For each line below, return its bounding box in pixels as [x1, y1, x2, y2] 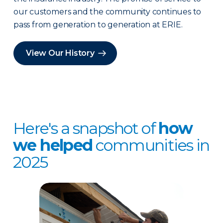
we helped [13, 135, 93, 155]
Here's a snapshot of [13, 118, 159, 138]
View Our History [26, 48, 95, 58]
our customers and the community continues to [13, 6, 202, 16]
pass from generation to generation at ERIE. [13, 19, 183, 29]
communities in [92, 135, 210, 155]
